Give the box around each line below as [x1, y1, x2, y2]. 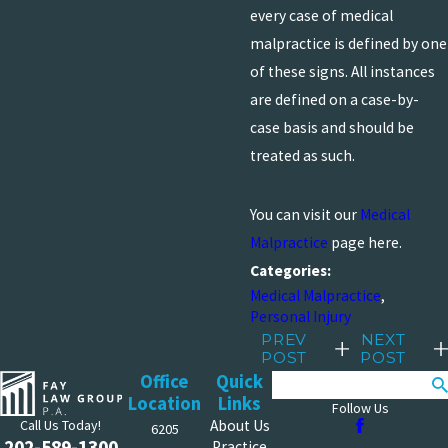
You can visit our [249, 205, 360, 225]
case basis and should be [249, 117, 414, 137]
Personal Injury [249, 307, 351, 327]
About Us [209, 415, 270, 435]
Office [140, 369, 190, 393]
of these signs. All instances [249, 61, 435, 81]
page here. [327, 233, 402, 253]
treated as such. [249, 145, 355, 165]
